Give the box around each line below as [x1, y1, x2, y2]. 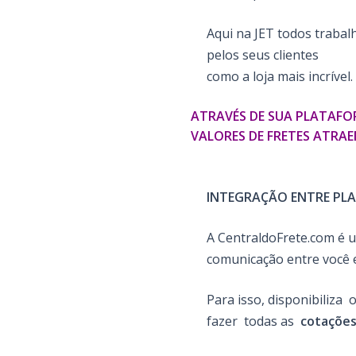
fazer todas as [207, 312, 300, 331]
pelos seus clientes [207, 46, 319, 64]
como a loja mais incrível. [207, 68, 353, 86]
